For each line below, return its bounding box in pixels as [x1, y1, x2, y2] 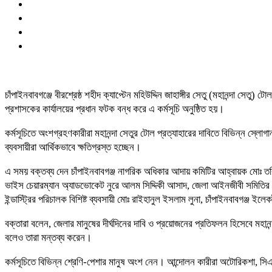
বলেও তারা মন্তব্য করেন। [5, 231, 92, 243]
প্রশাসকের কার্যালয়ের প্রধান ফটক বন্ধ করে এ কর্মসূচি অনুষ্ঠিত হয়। [5, 103, 224, 115]
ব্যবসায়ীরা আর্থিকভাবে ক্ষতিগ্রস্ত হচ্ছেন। [5, 141, 141, 153]
